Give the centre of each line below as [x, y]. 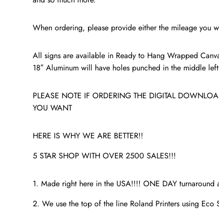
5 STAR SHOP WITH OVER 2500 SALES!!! [105, 156]
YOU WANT [53, 108]
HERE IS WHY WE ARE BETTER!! [88, 136]
